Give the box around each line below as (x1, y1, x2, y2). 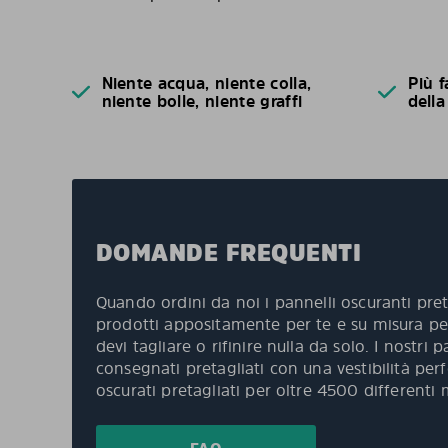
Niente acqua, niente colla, (101, 72, 312, 94)
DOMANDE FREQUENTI (96, 236, 362, 269)
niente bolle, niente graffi (101, 90, 303, 112)
